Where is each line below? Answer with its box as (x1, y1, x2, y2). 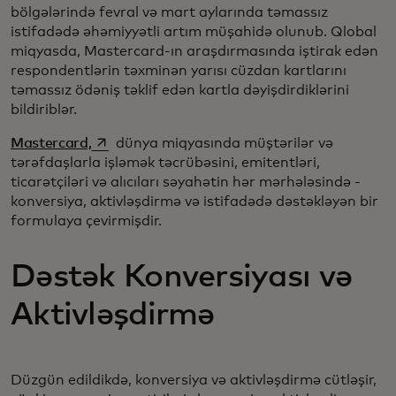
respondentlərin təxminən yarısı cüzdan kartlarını (11, 63, 346, 78)
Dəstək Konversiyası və (11, 261, 353, 293)
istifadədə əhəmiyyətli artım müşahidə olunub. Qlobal (11, 24, 377, 39)
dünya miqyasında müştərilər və (111, 135, 333, 150)
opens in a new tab (90, 134, 215, 149)
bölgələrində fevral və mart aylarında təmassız (11, 4, 328, 19)
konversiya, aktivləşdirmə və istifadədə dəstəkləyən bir (11, 194, 378, 209)
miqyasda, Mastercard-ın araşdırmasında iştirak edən (11, 43, 378, 58)
